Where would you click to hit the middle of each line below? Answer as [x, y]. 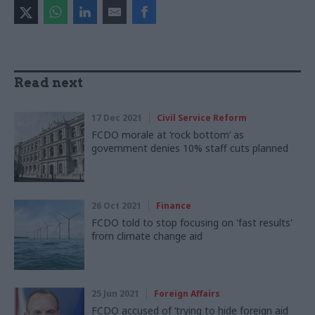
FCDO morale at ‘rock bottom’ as [168, 135]
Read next [49, 83]
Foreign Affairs [187, 294]
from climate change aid [147, 236]
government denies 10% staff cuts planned [190, 148]
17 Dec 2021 [117, 118]
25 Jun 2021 [115, 294]
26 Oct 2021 [116, 206]
